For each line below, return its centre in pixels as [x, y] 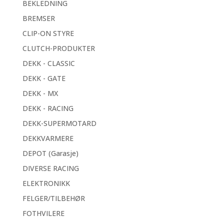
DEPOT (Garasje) [50, 153]
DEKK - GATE [44, 78]
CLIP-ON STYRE [48, 33]
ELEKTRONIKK [46, 183]
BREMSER [38, 18]
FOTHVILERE [43, 213]
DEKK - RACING [48, 108]
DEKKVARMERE [48, 138]
